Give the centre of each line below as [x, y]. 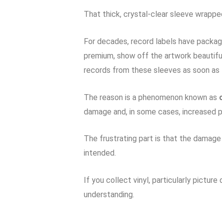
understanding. [109, 194]
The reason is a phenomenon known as [151, 97]
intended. [100, 153]
